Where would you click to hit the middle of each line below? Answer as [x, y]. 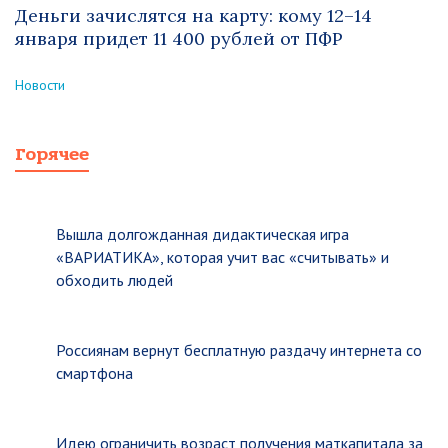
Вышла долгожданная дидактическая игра [202, 234]
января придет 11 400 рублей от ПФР [179, 38]
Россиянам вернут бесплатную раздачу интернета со [239, 350]
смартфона [94, 373]
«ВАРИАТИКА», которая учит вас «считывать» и [222, 257]
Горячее [52, 154]
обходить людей [114, 280]
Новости [40, 85]
